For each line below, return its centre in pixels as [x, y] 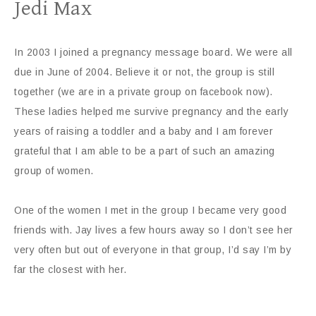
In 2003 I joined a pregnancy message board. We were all [153, 52]
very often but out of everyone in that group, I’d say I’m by [153, 250]
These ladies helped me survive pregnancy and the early [151, 111]
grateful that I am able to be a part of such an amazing [145, 151]
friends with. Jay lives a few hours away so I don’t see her [154, 230]
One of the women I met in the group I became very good [150, 210]
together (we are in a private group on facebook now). [144, 92]
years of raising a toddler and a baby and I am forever [144, 131]
